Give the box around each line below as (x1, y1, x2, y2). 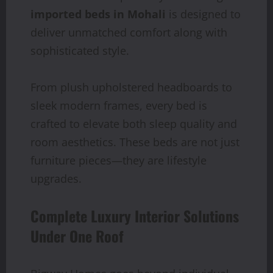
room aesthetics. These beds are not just (30, 134, 239, 149)
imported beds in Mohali (30, 6, 166, 21)
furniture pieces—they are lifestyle (30, 152, 207, 168)
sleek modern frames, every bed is (30, 97, 207, 113)
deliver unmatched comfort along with (30, 24, 227, 40)
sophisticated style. (30, 43, 129, 58)
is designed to (166, 6, 241, 21)
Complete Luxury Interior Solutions (30, 204, 239, 227)
